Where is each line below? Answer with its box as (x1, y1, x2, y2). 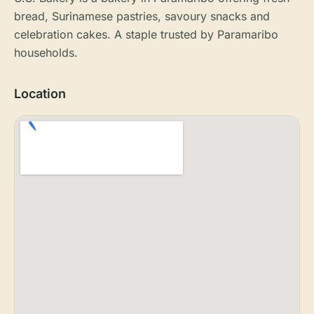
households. (14, 46, 78, 60)
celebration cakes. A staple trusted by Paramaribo (14, 27, 278, 41)
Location (14, 86, 66, 101)
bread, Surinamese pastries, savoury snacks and (14, 9, 270, 23)
